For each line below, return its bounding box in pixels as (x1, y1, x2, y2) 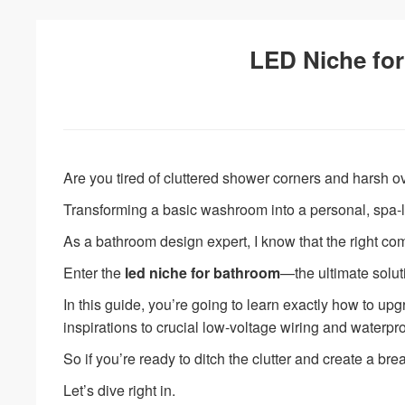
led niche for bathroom (125, 261, 281, 283)
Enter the (63, 261, 126, 283)
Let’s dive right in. (63, 379, 176, 400)
